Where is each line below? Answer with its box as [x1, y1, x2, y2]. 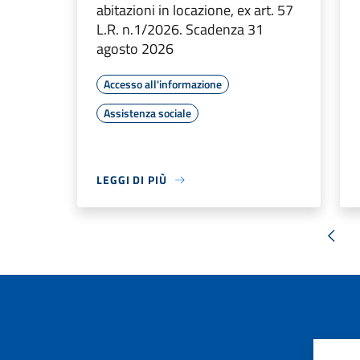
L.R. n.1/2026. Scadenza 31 [96, 18, 264, 41]
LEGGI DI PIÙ [96, 171, 167, 189]
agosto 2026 [96, 38, 174, 60]
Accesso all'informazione [104, 76, 222, 93]
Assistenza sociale [104, 104, 191, 122]
